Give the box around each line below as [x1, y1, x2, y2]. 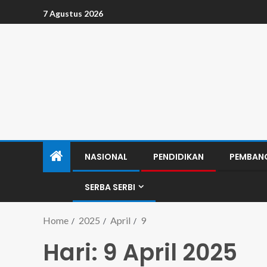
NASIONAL [85, 151, 128, 163]
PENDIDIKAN [153, 151, 204, 163]
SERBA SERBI [85, 181, 135, 193]
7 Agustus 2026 [43, 8, 103, 18]
